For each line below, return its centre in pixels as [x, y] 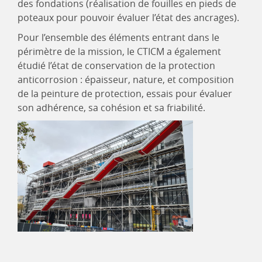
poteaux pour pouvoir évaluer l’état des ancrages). [128, 18]
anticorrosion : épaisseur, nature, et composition [126, 80]
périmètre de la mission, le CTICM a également [119, 52]
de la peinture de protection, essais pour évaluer [125, 94]
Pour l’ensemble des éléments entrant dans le [118, 38]
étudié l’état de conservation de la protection [116, 66]
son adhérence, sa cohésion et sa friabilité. [111, 108]
